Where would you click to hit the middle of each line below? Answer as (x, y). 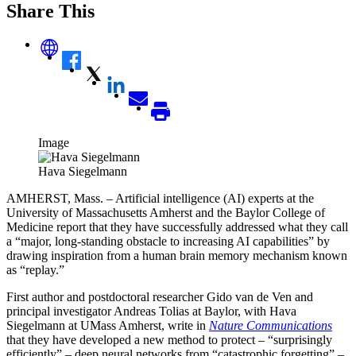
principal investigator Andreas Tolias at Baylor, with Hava (151, 311)
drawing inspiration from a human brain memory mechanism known (177, 255)
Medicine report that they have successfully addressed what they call (177, 226)
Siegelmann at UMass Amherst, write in (108, 325)
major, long (49, 241)
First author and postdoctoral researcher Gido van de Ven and (160, 296)
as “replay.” (35, 269)
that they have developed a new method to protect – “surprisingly (169, 339)
